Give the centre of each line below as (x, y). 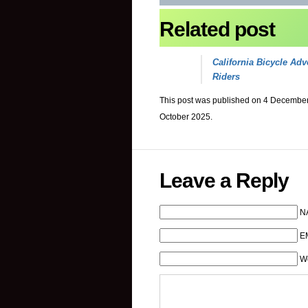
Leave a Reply (224, 180)
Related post (217, 29)
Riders (226, 76)
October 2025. (186, 117)
